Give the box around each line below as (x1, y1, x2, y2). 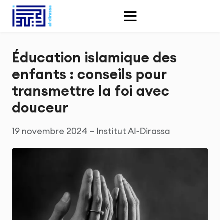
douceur (12, 98, 68, 116)
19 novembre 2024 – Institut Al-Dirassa (12, 125, 170, 137)
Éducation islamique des (12, 48, 177, 66)
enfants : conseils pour (12, 65, 166, 83)
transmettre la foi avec (12, 82, 169, 100)
